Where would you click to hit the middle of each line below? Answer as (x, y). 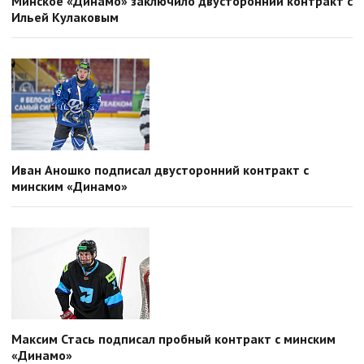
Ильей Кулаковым (65, 17)
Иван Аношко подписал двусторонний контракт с (160, 170)
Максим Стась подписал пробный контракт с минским (173, 339)
